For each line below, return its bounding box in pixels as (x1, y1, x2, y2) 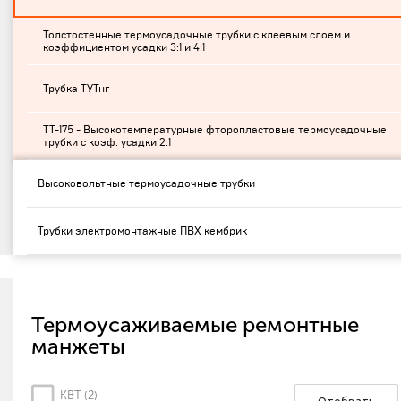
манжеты (31, 333, 125, 359)
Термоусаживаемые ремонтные (31, 311, 359, 337)
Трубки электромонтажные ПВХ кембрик (38, 226, 247, 236)
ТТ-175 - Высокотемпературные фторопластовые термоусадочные (43, 124, 387, 135)
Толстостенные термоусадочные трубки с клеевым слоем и (43, 30, 350, 40)
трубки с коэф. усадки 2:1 (43, 137, 171, 148)
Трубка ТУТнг (43, 83, 110, 94)
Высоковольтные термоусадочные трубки (38, 178, 255, 189)
